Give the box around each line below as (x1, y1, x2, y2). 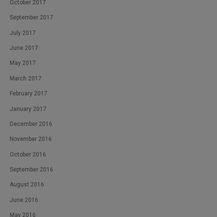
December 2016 (10, 120, 52, 127)
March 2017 (10, 75, 42, 82)
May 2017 (10, 60, 36, 67)
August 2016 (10, 181, 44, 188)
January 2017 (10, 105, 46, 112)
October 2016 (10, 151, 46, 158)
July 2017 (10, 29, 36, 36)
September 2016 (10, 166, 53, 173)
